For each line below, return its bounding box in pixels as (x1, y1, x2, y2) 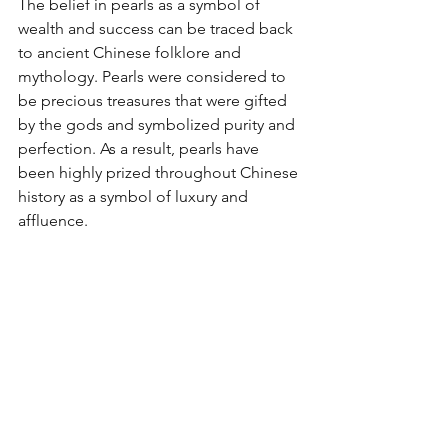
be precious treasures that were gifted (18, 91, 291, 111)
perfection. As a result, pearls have (18, 139, 263, 159)
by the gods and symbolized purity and (18, 115, 299, 135)
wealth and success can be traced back (18, 19, 297, 39)
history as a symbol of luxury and (18, 187, 252, 207)
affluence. (18, 211, 88, 231)
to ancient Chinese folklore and (18, 43, 245, 63)
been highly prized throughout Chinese (18, 163, 302, 183)
